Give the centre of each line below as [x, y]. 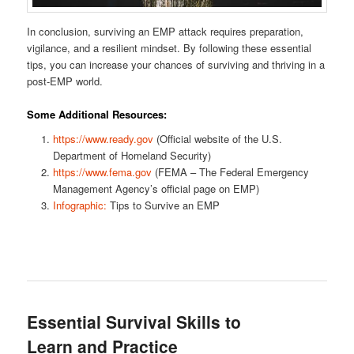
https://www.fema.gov [102, 172]
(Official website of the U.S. [217, 139]
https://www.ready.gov [103, 139]
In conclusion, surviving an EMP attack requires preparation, [166, 31]
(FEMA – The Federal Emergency [230, 172]
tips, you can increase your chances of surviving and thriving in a [176, 64]
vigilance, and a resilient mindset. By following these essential [169, 47]
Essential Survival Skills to [134, 321]
